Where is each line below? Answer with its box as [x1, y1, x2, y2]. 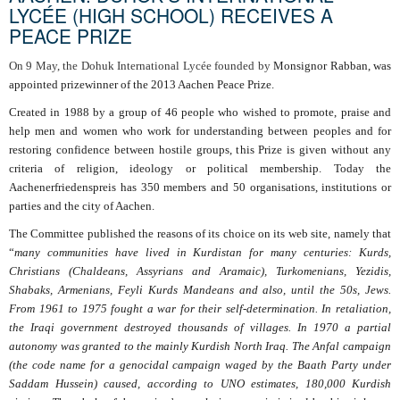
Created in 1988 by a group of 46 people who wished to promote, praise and [9, 105, 391, 120]
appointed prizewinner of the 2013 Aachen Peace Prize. [9, 78, 274, 92]
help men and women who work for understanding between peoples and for [9, 124, 391, 138]
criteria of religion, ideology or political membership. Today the [9, 162, 391, 176]
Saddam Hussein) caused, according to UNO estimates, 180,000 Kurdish [9, 377, 391, 391]
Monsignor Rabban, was [273, 59, 392, 73]
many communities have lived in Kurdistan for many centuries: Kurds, [14, 246, 391, 260]
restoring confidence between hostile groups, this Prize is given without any [9, 143, 391, 157]
